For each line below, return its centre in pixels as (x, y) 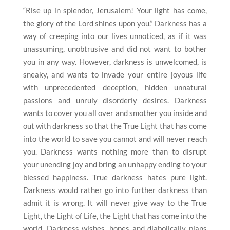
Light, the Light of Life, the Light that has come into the (115, 216)
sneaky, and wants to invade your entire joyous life (115, 75)
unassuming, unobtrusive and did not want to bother (115, 49)
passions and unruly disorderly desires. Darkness (115, 100)
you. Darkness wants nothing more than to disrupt (115, 152)
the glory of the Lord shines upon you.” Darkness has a (115, 23)
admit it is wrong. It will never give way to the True (115, 203)
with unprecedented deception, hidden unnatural (115, 88)
